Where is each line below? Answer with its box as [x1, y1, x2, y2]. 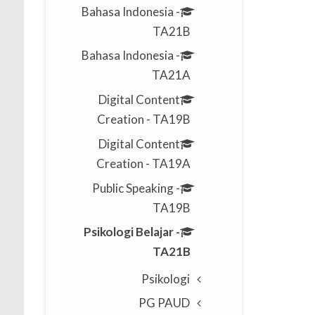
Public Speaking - [92, 180, 181, 195]
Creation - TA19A [96, 155, 191, 171]
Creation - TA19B [97, 112, 191, 127]
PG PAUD [138, 295, 190, 311]
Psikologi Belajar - [84, 224, 181, 240]
